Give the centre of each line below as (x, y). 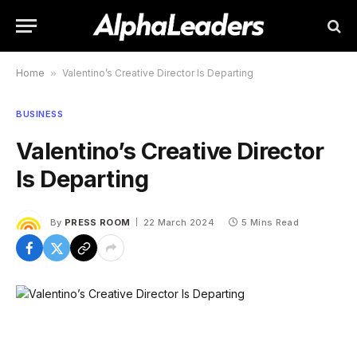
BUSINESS (40, 114)
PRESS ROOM (98, 222)
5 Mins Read (270, 222)
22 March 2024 (178, 222)
